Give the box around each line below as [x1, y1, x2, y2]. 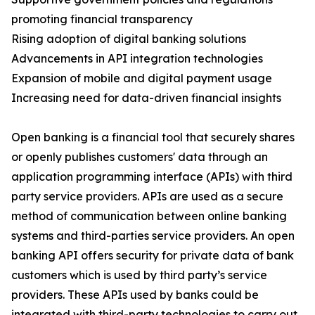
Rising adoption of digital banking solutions [11, 32, 246, 46]
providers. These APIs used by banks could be [11, 288, 259, 302]
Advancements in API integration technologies [11, 51, 263, 66]
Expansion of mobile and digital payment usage [11, 71, 272, 86]
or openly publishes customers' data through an [11, 150, 268, 165]
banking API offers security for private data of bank [11, 248, 294, 263]
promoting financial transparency [11, 12, 193, 27]
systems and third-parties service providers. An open [11, 229, 295, 243]
